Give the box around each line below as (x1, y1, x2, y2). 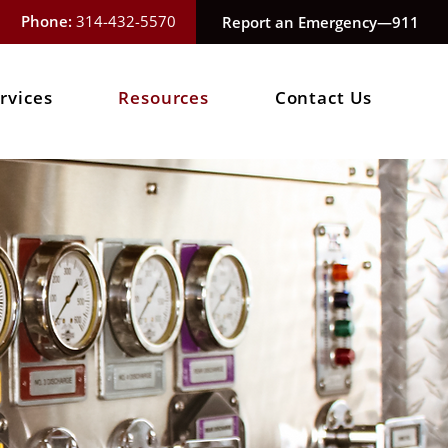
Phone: (21, 11, 72, 31)
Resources (118, 86, 209, 109)
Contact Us (274, 86, 373, 109)
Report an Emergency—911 (221, 12, 419, 32)
